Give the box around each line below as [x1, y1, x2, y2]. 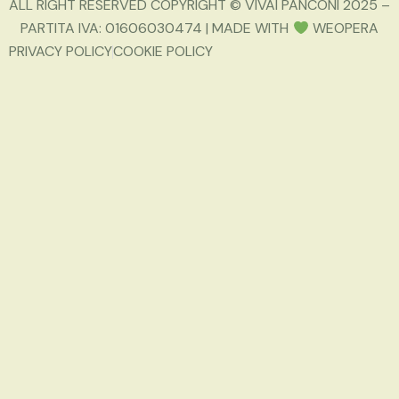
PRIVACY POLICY [9, 42, 112, 61]
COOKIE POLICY [113, 42, 213, 61]
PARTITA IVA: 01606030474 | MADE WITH [20, 19, 293, 38]
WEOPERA [308, 19, 379, 38]
